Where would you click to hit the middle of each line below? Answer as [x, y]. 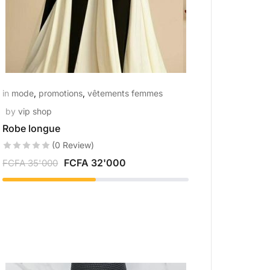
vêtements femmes [125, 93]
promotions [61, 93]
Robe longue [32, 128]
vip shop [35, 111]
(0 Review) [73, 145]
